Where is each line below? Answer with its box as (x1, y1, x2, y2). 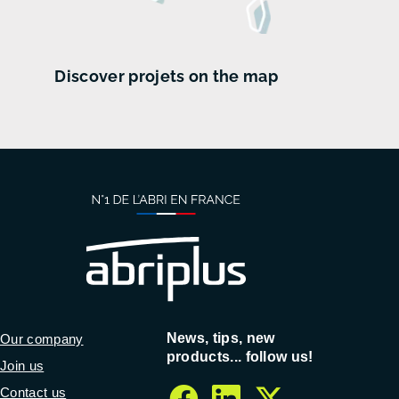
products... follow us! (166, 348, 313, 364)
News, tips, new (166, 330, 275, 346)
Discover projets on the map (54, 66, 278, 85)
